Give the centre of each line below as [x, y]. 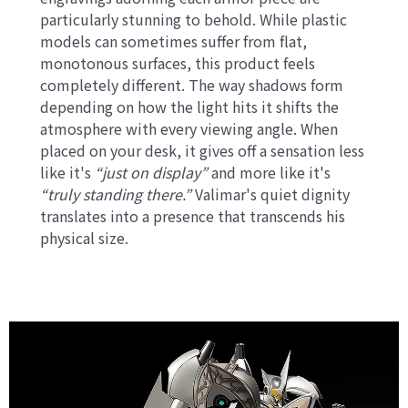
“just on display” [152, 173]
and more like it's [270, 173]
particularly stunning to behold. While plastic [194, 20]
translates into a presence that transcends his [193, 216]
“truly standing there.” [116, 194]
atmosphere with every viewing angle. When [189, 129]
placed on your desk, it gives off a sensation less [203, 151]
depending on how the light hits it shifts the [190, 107]
